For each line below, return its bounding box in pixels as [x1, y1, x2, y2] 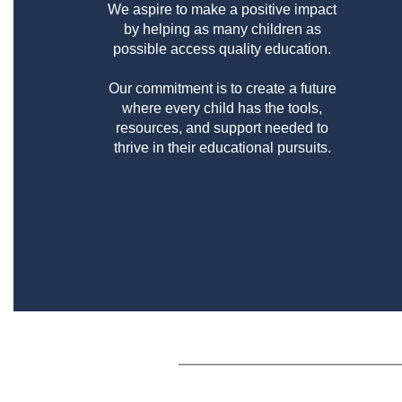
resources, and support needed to [116, 119, 329, 135]
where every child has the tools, [122, 100, 323, 116]
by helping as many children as [123, 21, 321, 37]
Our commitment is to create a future [108, 80, 336, 96]
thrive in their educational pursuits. [113, 139, 331, 155]
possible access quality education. [113, 40, 332, 57]
